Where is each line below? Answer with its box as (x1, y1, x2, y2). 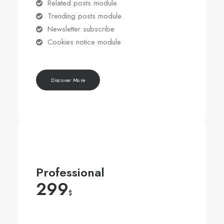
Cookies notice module (47, 36, 121, 47)
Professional (36, 163, 104, 181)
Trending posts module (47, 10, 121, 21)
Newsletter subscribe (47, 23, 114, 34)
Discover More (50, 76, 85, 84)
